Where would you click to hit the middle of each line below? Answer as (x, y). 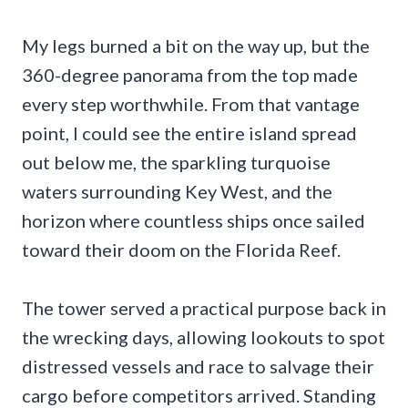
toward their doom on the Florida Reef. (181, 250)
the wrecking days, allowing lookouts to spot (204, 337)
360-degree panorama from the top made (190, 75)
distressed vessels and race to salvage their (198, 367)
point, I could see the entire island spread (189, 133)
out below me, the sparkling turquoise (176, 163)
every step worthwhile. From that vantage (191, 104)
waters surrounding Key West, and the (177, 192)
